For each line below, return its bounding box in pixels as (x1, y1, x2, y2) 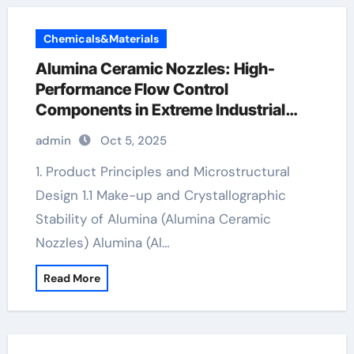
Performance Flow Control (35, 80, 228, 99)
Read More (43, 271, 100, 285)
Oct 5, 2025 (100, 133, 167, 149)
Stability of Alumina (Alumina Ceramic (35, 210, 271, 228)
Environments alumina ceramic (35, 121, 262, 140)
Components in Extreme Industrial (35, 100, 285, 119)
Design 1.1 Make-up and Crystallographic (35, 186, 286, 204)
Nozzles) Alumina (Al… (35, 234, 170, 251)
